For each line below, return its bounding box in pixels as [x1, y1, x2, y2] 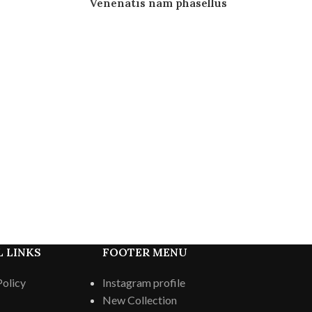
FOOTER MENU [102, 244, 188, 259]
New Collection [102, 292, 178, 306]
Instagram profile [102, 275, 186, 289]
